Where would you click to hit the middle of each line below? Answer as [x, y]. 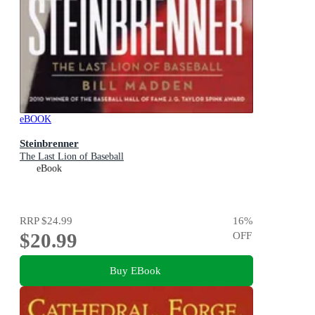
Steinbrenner [49, 143]
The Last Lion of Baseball [72, 157]
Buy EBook [135, 270]
